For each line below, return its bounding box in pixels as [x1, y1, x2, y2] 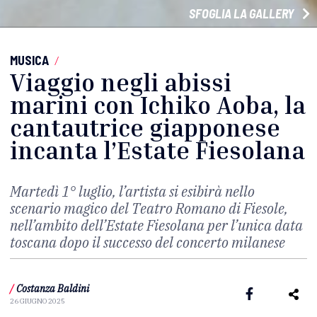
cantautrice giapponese [10, 113, 280, 143]
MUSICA [10, 52, 49, 69]
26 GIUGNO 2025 [10, 296, 65, 306]
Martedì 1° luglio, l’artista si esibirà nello [10, 182, 255, 202]
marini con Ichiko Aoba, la [10, 91, 306, 120]
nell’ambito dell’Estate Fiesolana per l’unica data [10, 216, 303, 236]
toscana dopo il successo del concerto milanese [10, 233, 285, 253]
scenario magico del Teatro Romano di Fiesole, [10, 199, 288, 219]
